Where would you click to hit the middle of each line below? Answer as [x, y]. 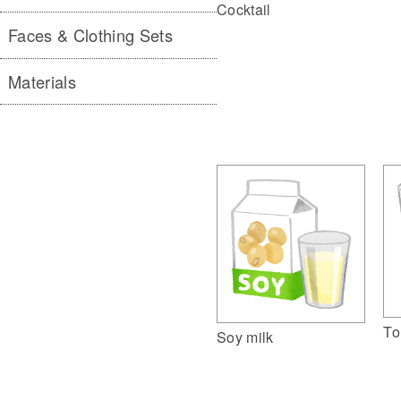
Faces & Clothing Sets [90, 35]
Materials [43, 81]
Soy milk [245, 337]
